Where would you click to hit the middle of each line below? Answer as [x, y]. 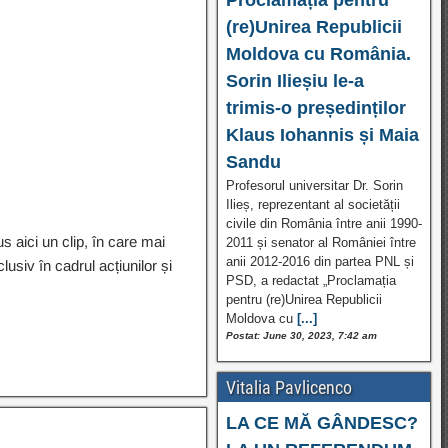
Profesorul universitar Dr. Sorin [314, 185]
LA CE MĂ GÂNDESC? [321, 422]
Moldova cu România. [318, 53]
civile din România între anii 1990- [323, 223]
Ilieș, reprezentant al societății [312, 204]
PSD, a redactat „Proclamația [310, 280]
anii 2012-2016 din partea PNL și [319, 261]
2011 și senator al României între [320, 242]
